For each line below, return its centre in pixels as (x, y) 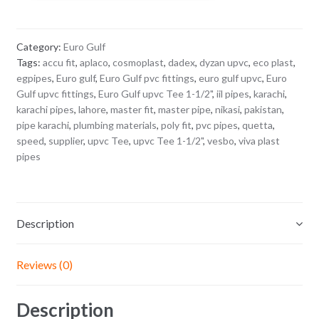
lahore (92, 110)
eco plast (273, 63)
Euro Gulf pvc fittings (147, 78)
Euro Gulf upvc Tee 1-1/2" (155, 94)
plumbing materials (115, 125)
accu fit (59, 63)
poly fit (176, 125)
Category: (40, 47)
